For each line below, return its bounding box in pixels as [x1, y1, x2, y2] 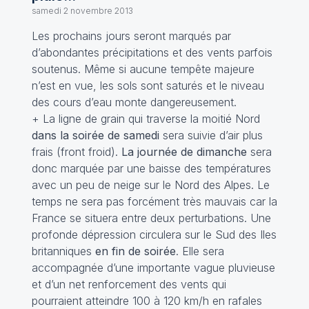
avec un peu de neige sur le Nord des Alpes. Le [31, 178, 270, 192]
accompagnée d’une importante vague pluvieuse [31, 261, 275, 275]
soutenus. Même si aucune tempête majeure [31, 62, 255, 76]
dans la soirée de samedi [31, 128, 159, 142]
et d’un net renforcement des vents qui [31, 277, 226, 291]
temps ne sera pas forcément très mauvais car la [31, 195, 277, 208]
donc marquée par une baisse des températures [31, 161, 271, 175]
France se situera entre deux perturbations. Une [31, 211, 271, 225]
